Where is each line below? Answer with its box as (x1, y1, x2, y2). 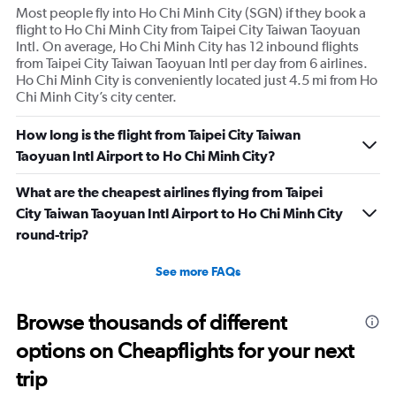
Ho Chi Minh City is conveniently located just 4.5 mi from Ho (16, 72, 377, 89)
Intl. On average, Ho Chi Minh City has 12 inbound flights (16, 38, 359, 56)
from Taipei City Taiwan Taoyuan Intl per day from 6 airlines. (16, 55, 368, 72)
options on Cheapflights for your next (16, 338, 354, 364)
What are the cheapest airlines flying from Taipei (16, 184, 323, 201)
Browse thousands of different (16, 309, 286, 336)
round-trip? (16, 226, 89, 243)
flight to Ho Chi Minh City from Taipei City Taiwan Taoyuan (16, 21, 361, 39)
